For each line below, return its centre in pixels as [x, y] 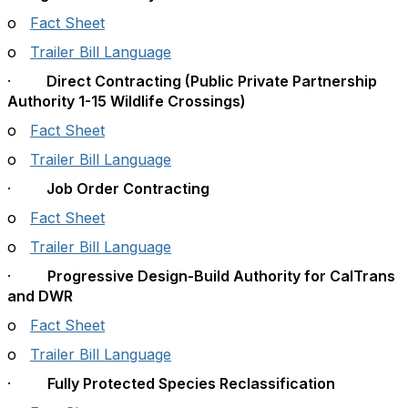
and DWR [40, 296]
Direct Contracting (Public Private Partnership [210, 81]
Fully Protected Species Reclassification [191, 383]
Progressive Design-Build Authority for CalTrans [221, 276]
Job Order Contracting [126, 189]
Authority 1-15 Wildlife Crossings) [127, 101]
